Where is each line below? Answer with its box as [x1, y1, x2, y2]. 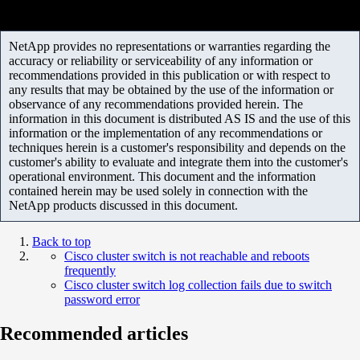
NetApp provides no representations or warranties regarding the [9, 39, 330, 53]
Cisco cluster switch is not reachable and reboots [64, 248, 309, 263]
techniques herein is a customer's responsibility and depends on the [9, 140, 346, 154]
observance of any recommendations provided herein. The [9, 96, 303, 111]
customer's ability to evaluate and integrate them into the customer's [9, 154, 348, 169]
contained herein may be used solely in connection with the [9, 183, 308, 198]
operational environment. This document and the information [9, 169, 316, 183]
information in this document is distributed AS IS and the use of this [9, 111, 350, 125]
